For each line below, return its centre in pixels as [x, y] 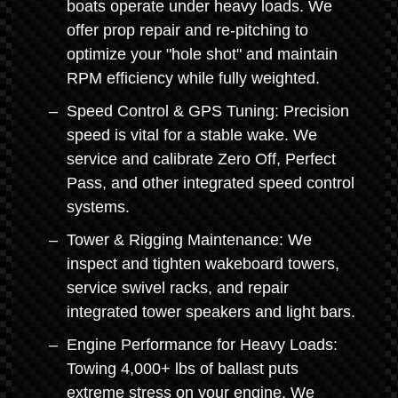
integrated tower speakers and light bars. [211, 312]
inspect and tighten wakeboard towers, [203, 264]
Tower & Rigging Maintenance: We [189, 240]
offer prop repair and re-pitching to [187, 30]
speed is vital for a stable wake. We [192, 135]
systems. [98, 207]
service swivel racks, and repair [178, 288]
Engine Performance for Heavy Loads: [202, 345]
